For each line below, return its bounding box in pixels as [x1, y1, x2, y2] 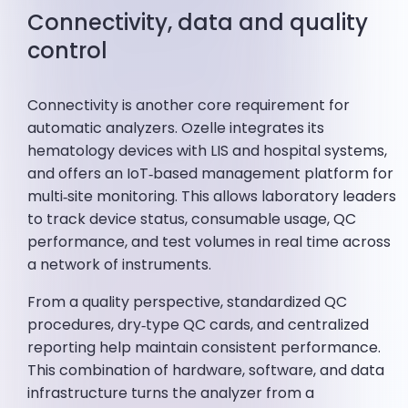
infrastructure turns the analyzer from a [27, 382, 315, 404]
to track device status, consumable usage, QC [27, 209, 357, 230]
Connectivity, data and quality [27, 7, 369, 38]
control [27, 36, 108, 66]
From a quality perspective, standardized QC [27, 291, 348, 313]
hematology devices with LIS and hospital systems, [27, 140, 388, 162]
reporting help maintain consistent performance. [27, 337, 382, 359]
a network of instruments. [27, 254, 212, 276]
